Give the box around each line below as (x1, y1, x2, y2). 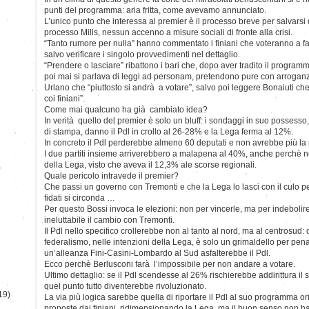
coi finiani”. (44, 93, 85, 103)
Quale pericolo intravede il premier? (44, 170, 179, 181)
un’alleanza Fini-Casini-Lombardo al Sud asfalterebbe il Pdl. (44, 248, 270, 258)
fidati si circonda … (44, 192, 115, 203)
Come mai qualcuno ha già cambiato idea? (44, 104, 208, 114)
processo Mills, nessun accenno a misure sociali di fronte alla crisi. (44, 27, 292, 37)
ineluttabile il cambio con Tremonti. (44, 215, 175, 225)
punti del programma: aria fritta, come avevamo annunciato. (44, 5, 266, 15)
